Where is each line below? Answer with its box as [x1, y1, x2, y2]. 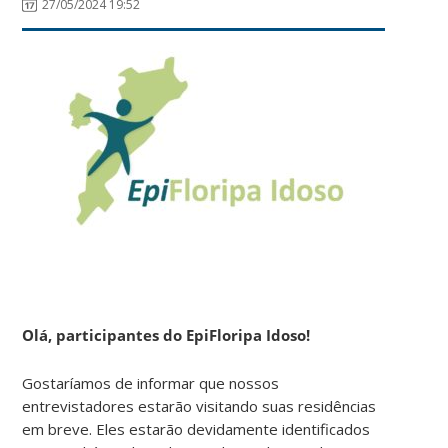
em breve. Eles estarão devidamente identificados [22, 418, 371, 439]
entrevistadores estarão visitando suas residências [22, 395, 377, 416]
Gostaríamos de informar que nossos [22, 372, 280, 393]
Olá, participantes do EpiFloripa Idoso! [22, 324, 311, 345]
